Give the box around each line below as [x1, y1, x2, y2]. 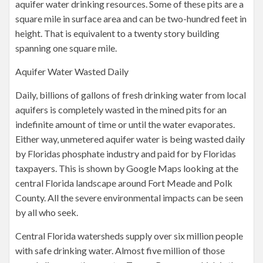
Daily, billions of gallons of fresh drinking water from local [15, 89, 246, 100]
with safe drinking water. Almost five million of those [15, 245, 225, 256]
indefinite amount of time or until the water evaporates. [15, 119, 235, 130]
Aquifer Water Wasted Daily [15, 66, 129, 77]
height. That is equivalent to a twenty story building [15, 28, 220, 39]
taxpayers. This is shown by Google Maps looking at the [15, 163, 238, 174]
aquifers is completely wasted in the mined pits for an [15, 104, 227, 115]
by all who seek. [15, 207, 78, 218]
